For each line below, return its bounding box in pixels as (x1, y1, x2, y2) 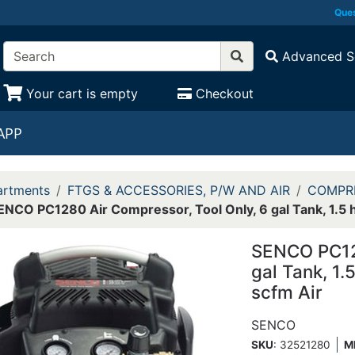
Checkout (196, 86, 254, 101)
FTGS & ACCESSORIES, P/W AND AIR (67, 182, 290, 198)
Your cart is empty (25, 86, 138, 101)
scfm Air (251, 281, 323, 303)
